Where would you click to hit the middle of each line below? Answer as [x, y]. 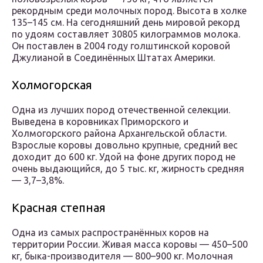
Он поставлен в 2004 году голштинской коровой [121, 46]
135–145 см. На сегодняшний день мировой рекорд [126, 23]
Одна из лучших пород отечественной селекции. [121, 110]
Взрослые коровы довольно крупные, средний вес [125, 145]
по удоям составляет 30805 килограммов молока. [126, 34]
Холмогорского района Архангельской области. [119, 134]
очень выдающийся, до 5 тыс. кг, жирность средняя [128, 169]
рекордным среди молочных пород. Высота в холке [129, 11]
